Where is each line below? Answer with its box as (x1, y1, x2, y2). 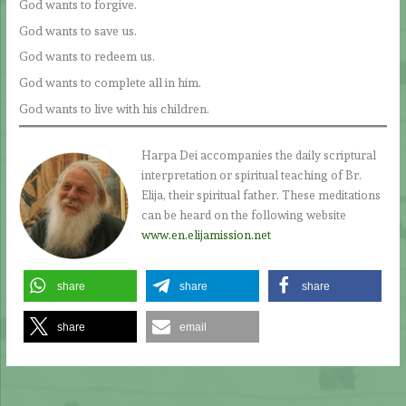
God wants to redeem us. (19, 49, 156, 64)
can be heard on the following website (140, 208, 346, 223)
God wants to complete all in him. (19, 75, 202, 91)
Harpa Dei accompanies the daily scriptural (140, 149, 376, 163)
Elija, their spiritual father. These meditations (140, 188, 381, 203)
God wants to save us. (19, 23, 138, 38)
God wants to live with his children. (19, 101, 210, 117)
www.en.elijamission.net (140, 228, 271, 243)
